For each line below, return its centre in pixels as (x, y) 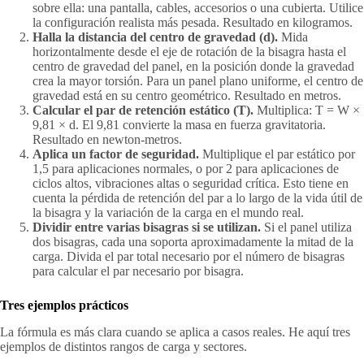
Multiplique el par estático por (277, 154)
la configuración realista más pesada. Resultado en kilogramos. (193, 23)
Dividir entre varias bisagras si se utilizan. (147, 227)
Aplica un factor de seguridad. (116, 154)
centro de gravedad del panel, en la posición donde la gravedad (193, 67)
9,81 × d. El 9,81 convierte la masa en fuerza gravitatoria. (179, 125)
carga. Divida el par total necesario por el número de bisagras (188, 257)
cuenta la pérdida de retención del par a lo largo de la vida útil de (197, 198)
